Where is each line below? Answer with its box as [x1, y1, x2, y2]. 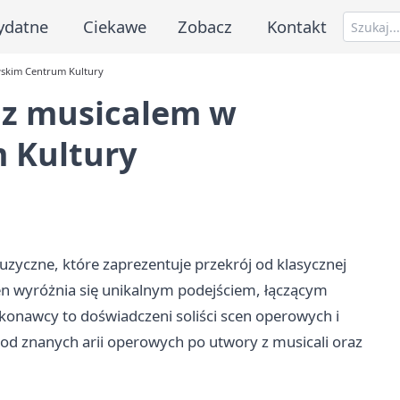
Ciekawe [82, 14, 146, 37]
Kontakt [267, 14, 328, 37]
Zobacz [178, 14, 233, 37]
